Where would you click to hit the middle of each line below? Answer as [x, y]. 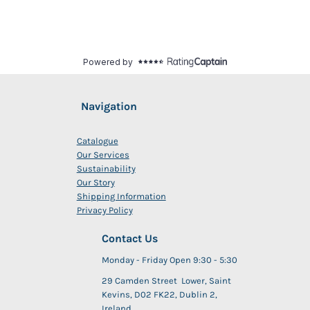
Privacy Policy [104, 210]
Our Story [95, 182]
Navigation [100, 106]
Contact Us [129, 238]
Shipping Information [121, 196]
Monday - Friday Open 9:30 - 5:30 [169, 259]
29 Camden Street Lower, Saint [166, 280]
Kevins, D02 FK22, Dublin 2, [159, 294]
